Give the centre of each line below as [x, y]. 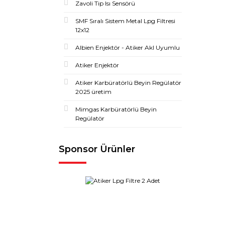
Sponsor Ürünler [97, 149]
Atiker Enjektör [97, 65]
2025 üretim [93, 92]
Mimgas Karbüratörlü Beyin [116, 109]
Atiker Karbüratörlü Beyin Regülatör [128, 83]
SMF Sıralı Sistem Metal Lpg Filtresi [125, 21]
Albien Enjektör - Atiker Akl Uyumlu [128, 47]
